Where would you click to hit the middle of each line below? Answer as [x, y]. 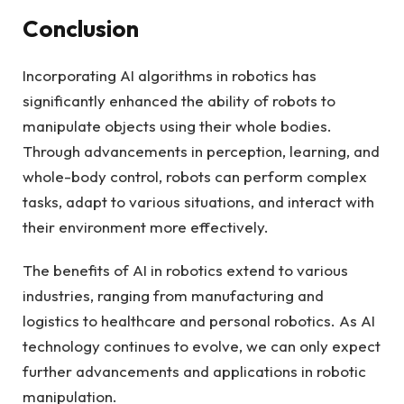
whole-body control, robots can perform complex [195, 176]
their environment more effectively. [146, 227]
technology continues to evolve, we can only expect [202, 346]
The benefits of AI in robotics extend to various [185, 271]
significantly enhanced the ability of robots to [179, 101]
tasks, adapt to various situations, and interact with [198, 202]
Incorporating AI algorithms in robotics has [170, 75]
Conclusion [81, 28]
